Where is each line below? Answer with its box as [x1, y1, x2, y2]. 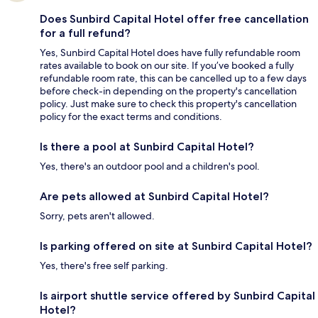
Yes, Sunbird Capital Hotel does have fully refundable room [40, 46, 300, 60]
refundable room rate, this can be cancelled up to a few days [40, 72, 307, 85]
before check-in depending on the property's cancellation [40, 84, 297, 98]
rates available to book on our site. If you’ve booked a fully [40, 59, 294, 72]
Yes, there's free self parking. [40, 259, 168, 273]
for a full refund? [40, 26, 131, 40]
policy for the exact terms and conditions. [40, 110, 222, 124]
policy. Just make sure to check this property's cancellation [40, 97, 297, 111]
